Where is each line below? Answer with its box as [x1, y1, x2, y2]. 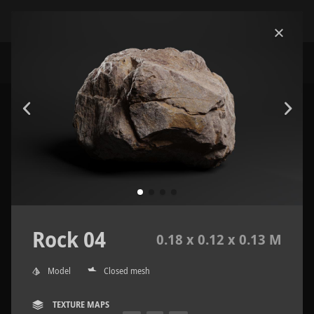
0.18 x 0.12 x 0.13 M [156, 230, 282, 250]
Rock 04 [32, 225, 106, 254]
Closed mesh [104, 265, 150, 278]
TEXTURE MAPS [50, 299, 109, 311]
